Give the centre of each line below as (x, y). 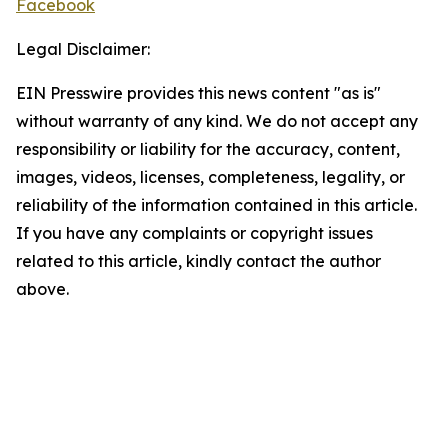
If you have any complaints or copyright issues (194, 233)
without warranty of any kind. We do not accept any (217, 121)
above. (42, 289)
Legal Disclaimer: (83, 49)
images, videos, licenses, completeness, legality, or (210, 177)
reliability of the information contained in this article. (216, 205)
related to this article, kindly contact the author (198, 261)
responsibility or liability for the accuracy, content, (208, 149)
